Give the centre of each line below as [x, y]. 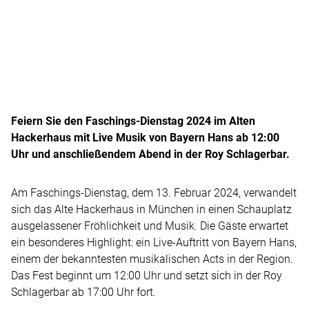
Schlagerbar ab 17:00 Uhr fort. [83, 292]
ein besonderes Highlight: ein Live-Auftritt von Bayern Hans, [154, 242]
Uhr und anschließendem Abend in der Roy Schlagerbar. [150, 154]
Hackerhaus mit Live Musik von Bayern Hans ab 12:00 [145, 137]
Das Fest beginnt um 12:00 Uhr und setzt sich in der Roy [147, 275]
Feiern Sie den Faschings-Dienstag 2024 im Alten [133, 121]
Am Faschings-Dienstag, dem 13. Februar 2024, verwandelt [154, 192]
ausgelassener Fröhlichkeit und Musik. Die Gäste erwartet [150, 226]
